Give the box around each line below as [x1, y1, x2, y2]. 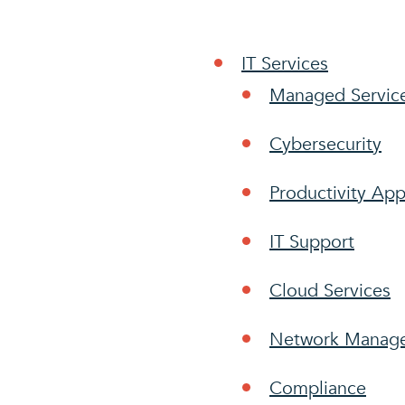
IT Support [269, 230, 354, 254]
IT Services [241, 52, 328, 76]
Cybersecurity [269, 132, 381, 156]
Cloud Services [269, 278, 391, 303]
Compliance [269, 376, 366, 400]
